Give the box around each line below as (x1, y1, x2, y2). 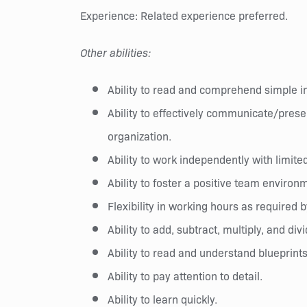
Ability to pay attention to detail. (108, 268, 262, 283)
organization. (108, 128, 171, 143)
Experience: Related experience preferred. (80, 8, 288, 23)
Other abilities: (80, 45, 151, 60)
